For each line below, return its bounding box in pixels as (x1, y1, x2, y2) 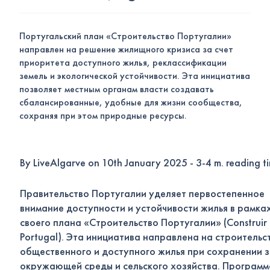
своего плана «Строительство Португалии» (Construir (20, 215, 267, 229)
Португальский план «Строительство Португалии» (19, 30, 231, 42)
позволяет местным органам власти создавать (19, 83, 214, 95)
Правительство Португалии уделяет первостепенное (20, 186, 265, 200)
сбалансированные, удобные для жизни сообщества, (19, 96, 242, 108)
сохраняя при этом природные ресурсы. (19, 109, 187, 122)
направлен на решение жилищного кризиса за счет (19, 43, 233, 55)
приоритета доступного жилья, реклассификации (19, 56, 227, 69)
